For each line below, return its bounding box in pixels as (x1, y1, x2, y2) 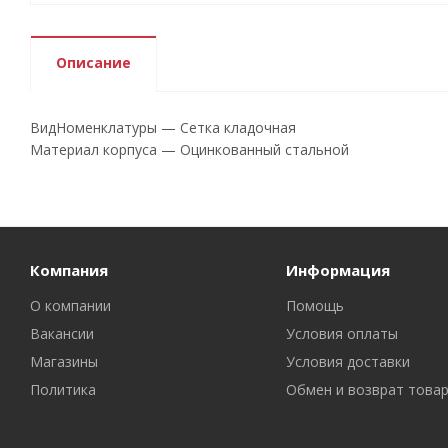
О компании (30, 296, 111, 315)
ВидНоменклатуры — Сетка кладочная (30, 118, 296, 137)
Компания (30, 260, 108, 280)
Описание (56, 53, 131, 72)
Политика (30, 380, 96, 399)
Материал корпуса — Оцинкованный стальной (30, 140, 349, 159)
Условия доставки (285, 352, 410, 371)
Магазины (30, 352, 98, 371)
